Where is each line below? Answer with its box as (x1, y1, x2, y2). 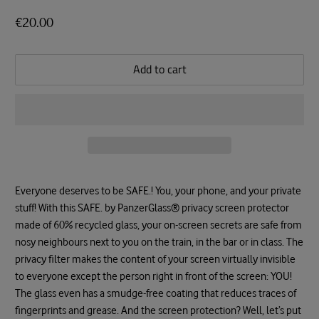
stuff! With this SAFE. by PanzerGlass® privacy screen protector (15, 201, 290, 214)
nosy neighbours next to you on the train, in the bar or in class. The (15, 235, 304, 249)
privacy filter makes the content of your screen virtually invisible (15, 252, 296, 266)
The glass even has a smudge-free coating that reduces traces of (15, 286, 297, 300)
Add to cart (132, 61, 187, 78)
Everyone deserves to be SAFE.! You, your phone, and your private (15, 184, 302, 197)
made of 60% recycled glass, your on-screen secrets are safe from (15, 218, 303, 231)
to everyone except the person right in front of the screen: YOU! (15, 269, 293, 283)
